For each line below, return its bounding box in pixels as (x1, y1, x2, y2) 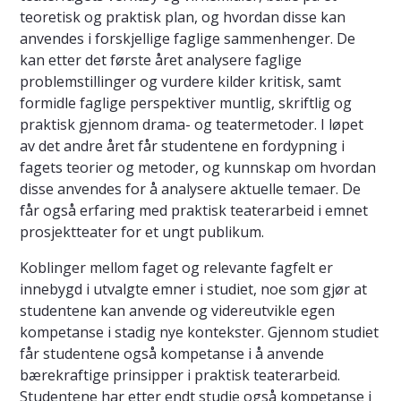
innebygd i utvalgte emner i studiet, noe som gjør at (20, 279, 367, 300)
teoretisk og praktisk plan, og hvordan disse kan (20, 7, 346, 28)
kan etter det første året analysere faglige (20, 50, 302, 71)
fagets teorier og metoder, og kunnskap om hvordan (20, 158, 376, 178)
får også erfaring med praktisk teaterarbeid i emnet (20, 200, 368, 221)
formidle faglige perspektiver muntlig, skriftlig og (20, 93, 352, 114)
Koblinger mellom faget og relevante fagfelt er (20, 258, 333, 278)
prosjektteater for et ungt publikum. (20, 222, 268, 243)
